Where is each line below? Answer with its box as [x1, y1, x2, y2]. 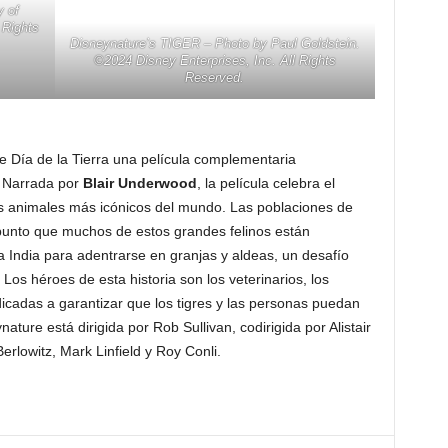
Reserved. [185, 70, 244, 86]
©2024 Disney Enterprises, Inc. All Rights [93, 53, 336, 69]
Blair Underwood [82, 175, 197, 192]
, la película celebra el [196, 175, 335, 192]
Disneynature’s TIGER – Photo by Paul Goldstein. [69, 36, 360, 52]
